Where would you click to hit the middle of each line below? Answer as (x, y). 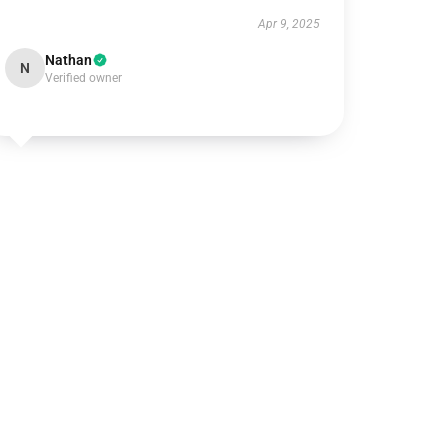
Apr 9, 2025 (288, 24)
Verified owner (84, 78)
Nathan (69, 60)
